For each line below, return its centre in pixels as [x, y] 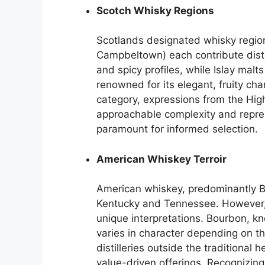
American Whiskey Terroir [161, 159]
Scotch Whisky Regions [155, 10]
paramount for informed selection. [177, 129]
